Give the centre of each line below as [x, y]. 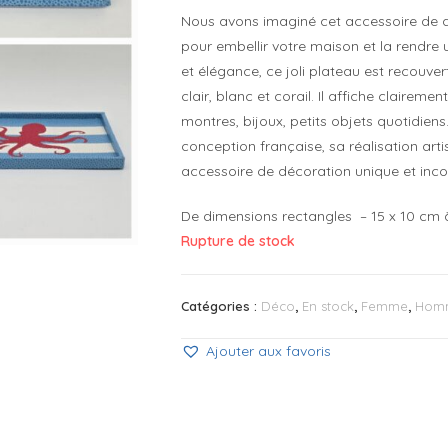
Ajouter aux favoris [268, 351]
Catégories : [221, 306]
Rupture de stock [238, 241]
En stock [328, 306]
